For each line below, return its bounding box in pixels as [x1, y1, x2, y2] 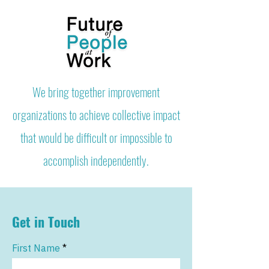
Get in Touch [12, 212, 80, 231]
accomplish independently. [43, 151, 149, 169]
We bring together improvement [32, 83, 160, 101]
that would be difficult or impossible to [20, 128, 172, 147]
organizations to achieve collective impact [12, 106, 180, 124]
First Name [12, 242, 60, 254]
